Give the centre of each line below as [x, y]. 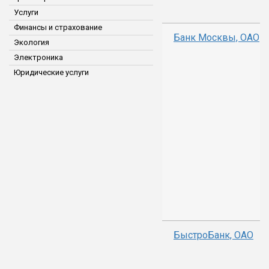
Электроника [38, 57]
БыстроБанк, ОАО [213, 235]
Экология [32, 42]
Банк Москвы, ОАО [216, 38]
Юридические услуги [51, 72]
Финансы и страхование [58, 27]
